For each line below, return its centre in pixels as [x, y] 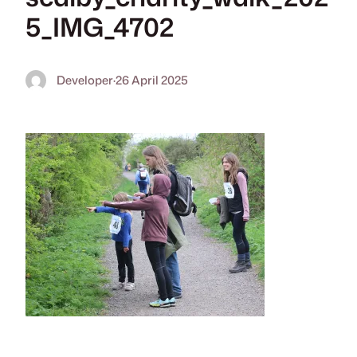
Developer [84, 80]
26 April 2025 [151, 80]
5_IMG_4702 [100, 27]
